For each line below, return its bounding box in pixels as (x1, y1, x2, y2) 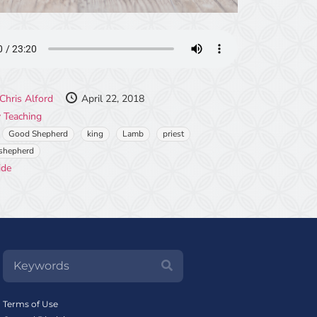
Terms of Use (2, 299, 58, 310)
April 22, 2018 (81, 92, 144, 106)
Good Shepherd (8, 128, 68, 140)
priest (163, 128, 184, 140)
